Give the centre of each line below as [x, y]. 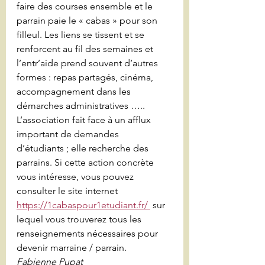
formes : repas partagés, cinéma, [86, 77]
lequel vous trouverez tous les [80, 219]
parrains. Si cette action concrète [86, 162]
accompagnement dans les [75, 91]
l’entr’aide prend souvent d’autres [88, 63]
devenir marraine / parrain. [72, 248]
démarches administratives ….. [81, 106]
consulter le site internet [68, 191]
